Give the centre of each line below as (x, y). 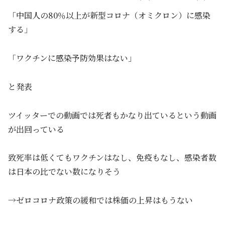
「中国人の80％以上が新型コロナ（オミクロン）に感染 (109, 16)
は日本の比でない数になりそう (64, 172)
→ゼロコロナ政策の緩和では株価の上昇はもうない (100, 200)
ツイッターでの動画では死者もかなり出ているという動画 (112, 115)
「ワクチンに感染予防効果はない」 (72, 58)
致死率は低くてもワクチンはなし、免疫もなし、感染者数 (112, 158)
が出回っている (36, 129)
